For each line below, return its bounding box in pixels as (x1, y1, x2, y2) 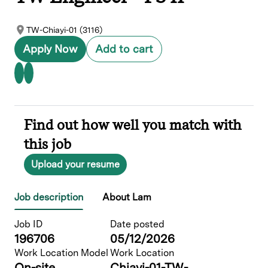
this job (24, 135, 71, 153)
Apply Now (23, 42, 78, 56)
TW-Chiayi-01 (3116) (26, 25, 102, 35)
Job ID (14, 218, 42, 230)
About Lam (102, 191, 151, 203)
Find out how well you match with (24, 116, 242, 134)
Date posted (110, 218, 165, 230)
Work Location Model (14, 247, 108, 259)
